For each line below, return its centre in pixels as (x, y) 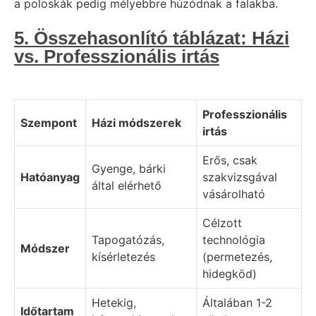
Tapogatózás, (128, 240)
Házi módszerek (136, 123)
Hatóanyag (50, 177)
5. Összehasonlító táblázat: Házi (152, 38)
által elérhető (127, 186)
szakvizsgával (240, 177)
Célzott (222, 223)
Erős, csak (230, 160)
